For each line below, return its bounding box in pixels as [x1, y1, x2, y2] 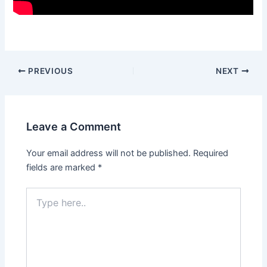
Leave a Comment [26, 119, 122, 133]
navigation [4, 79, 46, 90]
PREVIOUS [26, 66, 73, 76]
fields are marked [26, 162, 98, 173]
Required [193, 147, 229, 159]
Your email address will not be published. [26, 147, 191, 159]
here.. [26, 199, 48, 210]
